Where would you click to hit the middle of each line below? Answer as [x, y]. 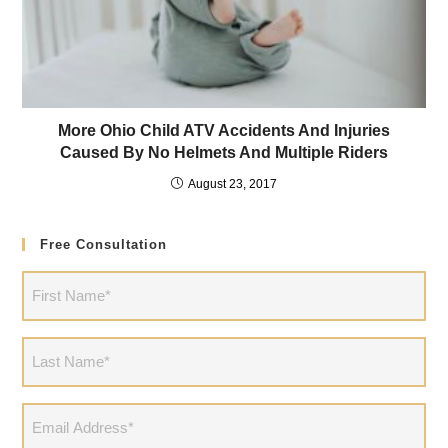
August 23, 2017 [232, 183]
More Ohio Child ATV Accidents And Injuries [224, 130]
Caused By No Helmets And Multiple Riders [224, 152]
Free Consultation [104, 244]
